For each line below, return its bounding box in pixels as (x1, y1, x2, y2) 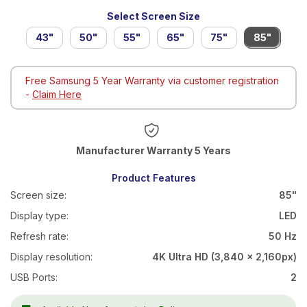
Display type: (10, 209, 69, 221)
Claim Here (32, 88, 82, 100)
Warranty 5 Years (146, 144, 231, 156)
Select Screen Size (107, 10, 200, 22)
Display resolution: (10, 250, 93, 262)
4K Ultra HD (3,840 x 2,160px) (152, 250, 297, 262)
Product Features (111, 171, 196, 184)
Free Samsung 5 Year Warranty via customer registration (25, 74, 279, 86)
